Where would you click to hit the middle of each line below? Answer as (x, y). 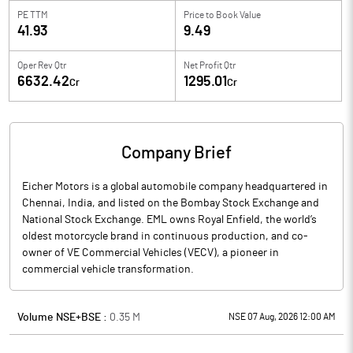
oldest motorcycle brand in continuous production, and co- (165, 236)
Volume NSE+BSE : (63, 318)
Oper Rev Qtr (42, 65)
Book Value (238, 15)
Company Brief (176, 153)
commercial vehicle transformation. (108, 269)
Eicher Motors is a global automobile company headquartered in (175, 187)
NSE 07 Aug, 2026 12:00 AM (282, 317)
